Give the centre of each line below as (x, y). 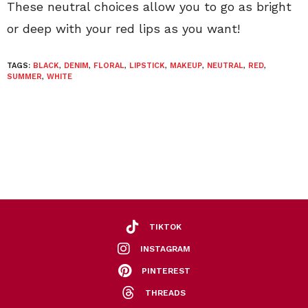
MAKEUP (186, 66)
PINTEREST (166, 271)
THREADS (165, 293)
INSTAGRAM (165, 249)
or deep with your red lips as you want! (123, 29)
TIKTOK (165, 227)
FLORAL (109, 66)
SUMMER (24, 77)
